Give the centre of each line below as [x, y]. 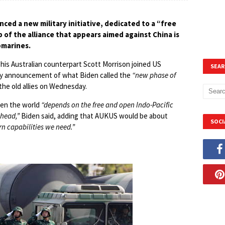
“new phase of [154, 75]
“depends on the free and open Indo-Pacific [107, 105]
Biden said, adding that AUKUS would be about [94, 116]
